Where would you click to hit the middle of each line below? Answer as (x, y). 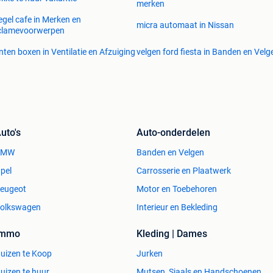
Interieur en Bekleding (177, 207)
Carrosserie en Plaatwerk (184, 171)
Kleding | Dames (172, 234)
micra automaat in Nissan (185, 25)
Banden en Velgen (170, 153)
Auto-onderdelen (173, 133)
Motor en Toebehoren (177, 189)
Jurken (150, 254)
